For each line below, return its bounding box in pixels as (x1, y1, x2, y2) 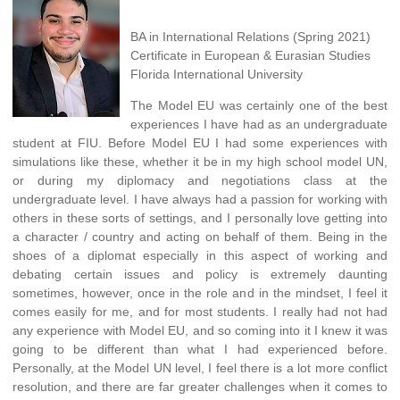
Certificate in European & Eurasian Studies (130, 47, 371, 62)
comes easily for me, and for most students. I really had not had (12, 304, 387, 319)
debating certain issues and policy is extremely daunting (12, 266, 387, 281)
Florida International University (130, 66, 303, 81)
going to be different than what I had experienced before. (12, 341, 387, 356)
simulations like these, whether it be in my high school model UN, (12, 154, 387, 169)
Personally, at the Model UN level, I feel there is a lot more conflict (12, 360, 387, 375)
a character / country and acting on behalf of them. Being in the (12, 229, 387, 244)
